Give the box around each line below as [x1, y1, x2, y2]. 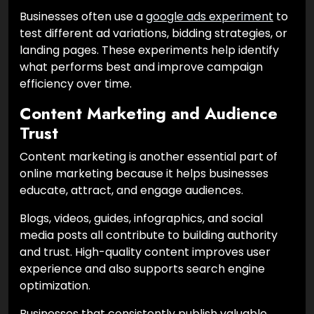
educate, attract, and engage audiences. [20, 182, 243, 198]
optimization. [20, 277, 90, 294]
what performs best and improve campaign [20, 58, 263, 75]
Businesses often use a [20, 8, 146, 25]
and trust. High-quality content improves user [20, 243, 271, 260]
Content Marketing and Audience [20, 101, 278, 125]
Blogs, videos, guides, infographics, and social [20, 210, 263, 226]
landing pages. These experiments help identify [20, 41, 279, 58]
